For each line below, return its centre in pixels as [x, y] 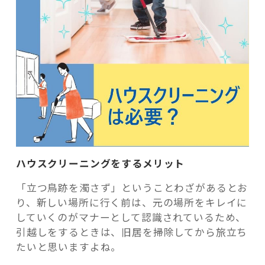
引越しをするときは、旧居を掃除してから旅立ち [132, 232]
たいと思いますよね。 [69, 246]
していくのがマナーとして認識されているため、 [131, 217]
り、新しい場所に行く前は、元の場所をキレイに [132, 202]
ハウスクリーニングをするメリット [100, 163]
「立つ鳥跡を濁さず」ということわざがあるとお [132, 187]
